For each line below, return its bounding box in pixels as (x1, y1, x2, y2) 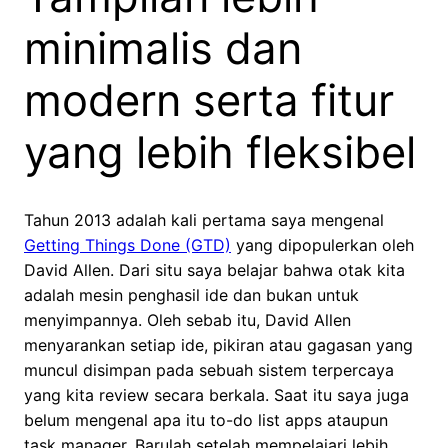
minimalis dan (24, 22, 302, 76)
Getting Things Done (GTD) (24, 235, 231, 256)
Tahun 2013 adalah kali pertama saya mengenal (24, 210, 384, 231)
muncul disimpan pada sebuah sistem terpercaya (24, 360, 394, 381)
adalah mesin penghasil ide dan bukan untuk (24, 285, 359, 306)
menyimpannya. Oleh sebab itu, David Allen (24, 310, 351, 331)
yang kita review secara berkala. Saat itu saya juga (24, 385, 409, 406)
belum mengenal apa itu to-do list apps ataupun (24, 410, 388, 431)
